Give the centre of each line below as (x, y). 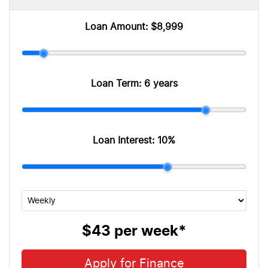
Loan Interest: (125, 141)
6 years (161, 84)
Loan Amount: (118, 27)
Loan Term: (117, 84)
